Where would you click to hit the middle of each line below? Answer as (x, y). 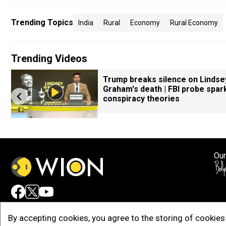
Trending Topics (42, 22)
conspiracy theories (141, 99)
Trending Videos (49, 59)
